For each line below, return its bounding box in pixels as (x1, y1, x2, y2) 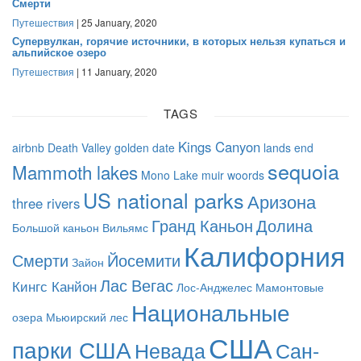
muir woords (201, 166, 264, 183)
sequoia (268, 156, 339, 185)
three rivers (12, 193, 80, 213)
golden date (114, 139, 175, 156)
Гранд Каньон (151, 213, 253, 237)
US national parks (83, 185, 244, 214)
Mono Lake (141, 166, 198, 183)
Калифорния (184, 234, 345, 275)
